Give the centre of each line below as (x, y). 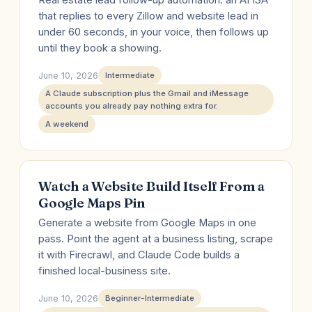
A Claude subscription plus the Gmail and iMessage (147, 93)
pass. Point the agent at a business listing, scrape (156, 239)
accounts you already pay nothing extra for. (132, 106)
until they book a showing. (100, 48)
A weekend (67, 124)
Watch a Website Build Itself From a (152, 186)
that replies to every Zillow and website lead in (148, 16)
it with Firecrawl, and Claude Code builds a (139, 255)
